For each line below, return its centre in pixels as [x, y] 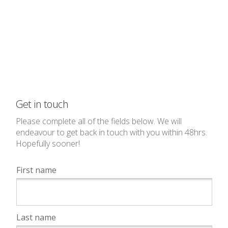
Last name [36, 217]
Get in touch [42, 104]
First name [36, 170]
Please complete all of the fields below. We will [99, 121]
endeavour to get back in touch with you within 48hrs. [112, 132]
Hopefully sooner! [48, 144]
